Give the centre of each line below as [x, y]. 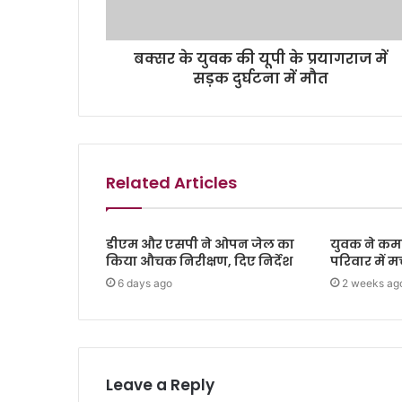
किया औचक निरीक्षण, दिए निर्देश [201, 262]
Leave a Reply [160, 385]
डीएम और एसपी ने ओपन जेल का [200, 245]
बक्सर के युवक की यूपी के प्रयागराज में [261, 59]
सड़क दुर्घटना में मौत [261, 79]
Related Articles [171, 183]
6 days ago [145, 284]
